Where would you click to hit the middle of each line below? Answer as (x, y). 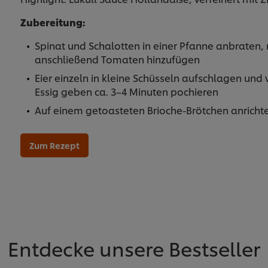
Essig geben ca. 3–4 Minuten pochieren (126, 91)
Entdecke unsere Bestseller (134, 248)
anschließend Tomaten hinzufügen (117, 59)
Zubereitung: (53, 22)
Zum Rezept (54, 145)
